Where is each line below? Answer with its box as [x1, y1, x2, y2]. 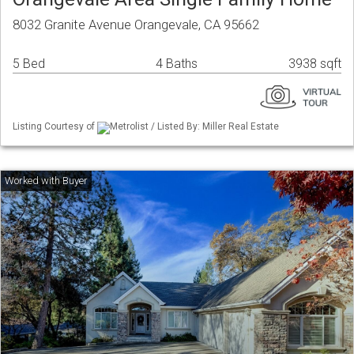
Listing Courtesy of [13, 121, 97, 133]
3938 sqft [288, 56, 341, 72]
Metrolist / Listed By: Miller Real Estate [110, 121, 279, 133]
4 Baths [156, 56, 198, 72]
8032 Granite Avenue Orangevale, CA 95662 [13, 17, 259, 33]
